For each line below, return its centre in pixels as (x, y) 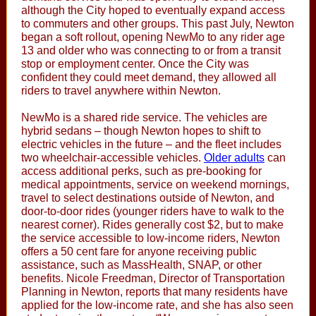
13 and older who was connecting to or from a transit (151, 50)
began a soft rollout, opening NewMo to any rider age (153, 37)
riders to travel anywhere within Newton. (121, 91)
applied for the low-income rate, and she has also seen (157, 305)
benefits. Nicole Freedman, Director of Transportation (153, 278)
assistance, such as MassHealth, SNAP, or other (141, 265)
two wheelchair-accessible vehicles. (113, 158)
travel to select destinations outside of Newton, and (148, 198)
